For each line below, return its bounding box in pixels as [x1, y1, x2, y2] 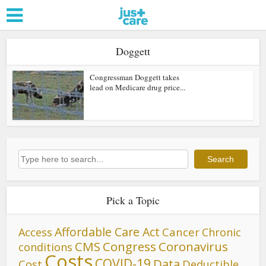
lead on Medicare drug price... [90, 82, 186, 93]
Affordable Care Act [55, 223, 160, 240]
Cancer [162, 224, 200, 239]
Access [18, 224, 53, 239]
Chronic [202, 224, 242, 239]
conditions [18, 239, 73, 254]
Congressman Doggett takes [90, 72, 180, 83]
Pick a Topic [106, 192, 160, 207]
